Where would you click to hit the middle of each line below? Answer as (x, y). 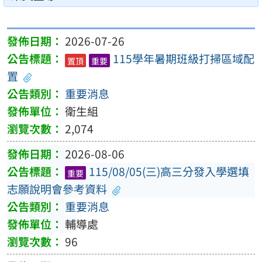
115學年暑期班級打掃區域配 (183, 59)
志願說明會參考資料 (57, 189)
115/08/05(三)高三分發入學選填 (169, 171)
